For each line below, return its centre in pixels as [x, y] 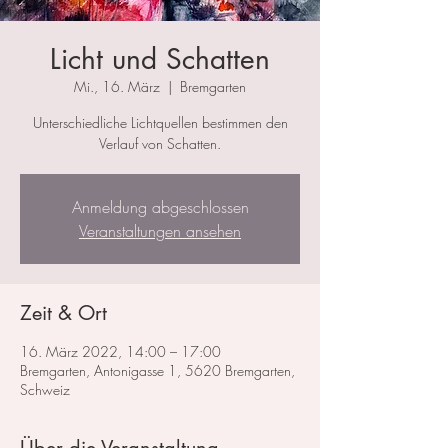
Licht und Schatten [160, 59]
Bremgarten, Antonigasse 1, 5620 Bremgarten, [157, 371]
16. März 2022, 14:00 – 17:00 [120, 352]
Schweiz [45, 390]
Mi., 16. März [117, 87]
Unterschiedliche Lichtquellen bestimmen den [160, 123]
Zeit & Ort [63, 313]
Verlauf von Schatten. [160, 144]
